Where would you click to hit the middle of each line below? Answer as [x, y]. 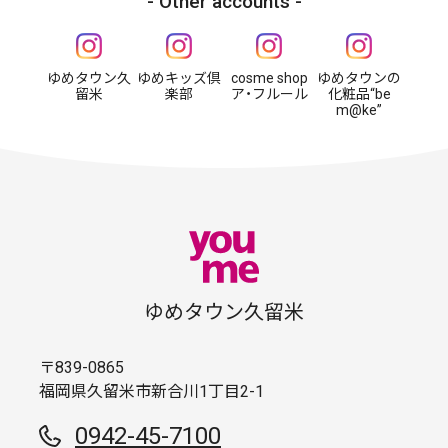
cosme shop [269, 78]
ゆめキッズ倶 [179, 78]
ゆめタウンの [359, 78]
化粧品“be [359, 94]
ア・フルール [269, 94]
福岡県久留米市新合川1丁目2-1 [151, 392]
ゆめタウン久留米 [224, 312]
